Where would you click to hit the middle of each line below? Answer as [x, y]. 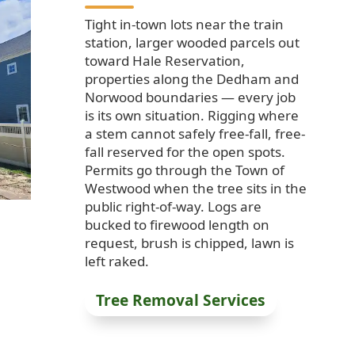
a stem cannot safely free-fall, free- [195, 134]
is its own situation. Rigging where [192, 116]
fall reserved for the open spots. [185, 152]
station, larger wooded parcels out [193, 43]
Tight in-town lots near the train [185, 25]
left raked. [117, 261]
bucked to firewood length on [177, 225]
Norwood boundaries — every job [191, 97]
